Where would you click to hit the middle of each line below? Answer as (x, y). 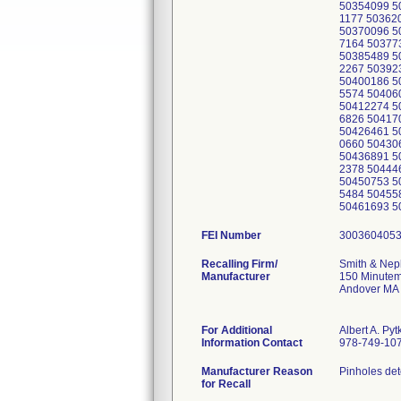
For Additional (237, 330)
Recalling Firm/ (239, 264)
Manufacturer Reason (257, 371)
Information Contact (252, 343)
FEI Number (231, 235)
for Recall (226, 384)
